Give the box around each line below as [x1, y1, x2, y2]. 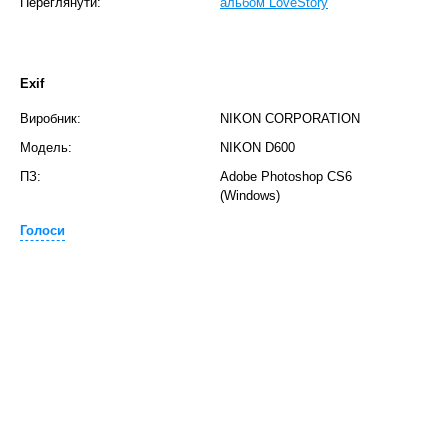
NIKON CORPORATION [220, 111, 360, 126]
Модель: [20, 140, 72, 155]
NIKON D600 [220, 140, 295, 155]
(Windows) [220, 188, 280, 203]
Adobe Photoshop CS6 [220, 169, 352, 184]
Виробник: [20, 111, 81, 126]
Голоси [20, 223, 65, 238]
